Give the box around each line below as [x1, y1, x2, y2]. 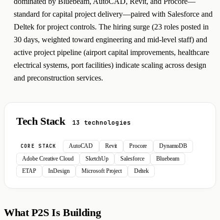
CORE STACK [20, 142, 56, 149]
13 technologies [72, 118, 132, 127]
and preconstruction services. [14, 73, 103, 82]
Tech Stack [16, 115, 68, 128]
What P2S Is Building [4, 206, 101, 219]
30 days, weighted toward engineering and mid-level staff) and [14, 35, 207, 44]
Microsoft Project [82, 167, 122, 175]
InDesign [48, 167, 70, 175]
